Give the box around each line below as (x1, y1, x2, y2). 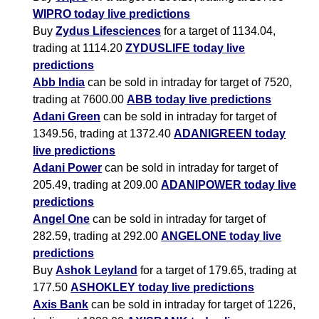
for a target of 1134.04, (161, 25, 276, 38)
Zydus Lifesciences (56, 25, 162, 38)
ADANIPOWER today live (161, 179, 297, 192)
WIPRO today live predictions (33, 8, 191, 21)
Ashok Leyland (56, 264, 138, 277)
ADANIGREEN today (174, 127, 286, 140)
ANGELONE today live (161, 230, 282, 243)
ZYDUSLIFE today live (125, 42, 246, 55)
